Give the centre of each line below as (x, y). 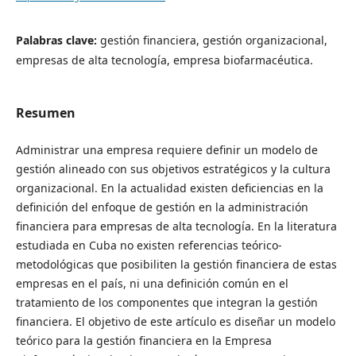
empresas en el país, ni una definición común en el (152, 283)
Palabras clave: (58, 41)
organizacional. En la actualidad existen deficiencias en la (169, 188)
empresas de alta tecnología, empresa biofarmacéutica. (164, 60)
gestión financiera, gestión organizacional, (213, 41)
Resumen (45, 112)
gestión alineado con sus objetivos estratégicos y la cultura (173, 168)
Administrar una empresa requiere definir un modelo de (166, 149)
